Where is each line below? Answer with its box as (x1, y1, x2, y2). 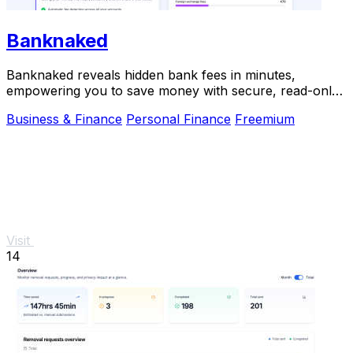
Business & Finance (6, 111, 122, 128)
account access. (6, 98, 103, 115)
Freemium (235, 111, 295, 128)
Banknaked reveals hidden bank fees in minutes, (6, 67, 295, 84)
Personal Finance (126, 111, 231, 128)
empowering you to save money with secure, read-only (6, 83, 339, 99)
